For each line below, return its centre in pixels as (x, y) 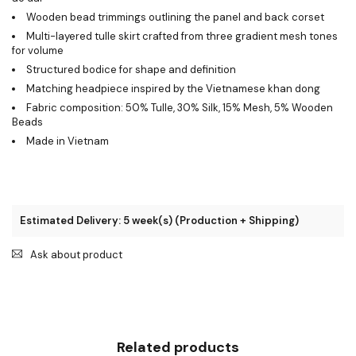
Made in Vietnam (68, 141)
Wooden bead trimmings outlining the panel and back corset (175, 17)
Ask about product (76, 254)
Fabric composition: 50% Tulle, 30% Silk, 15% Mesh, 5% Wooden (180, 107)
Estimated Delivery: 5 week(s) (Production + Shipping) (159, 220)
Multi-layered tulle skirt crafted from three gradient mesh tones (182, 36)
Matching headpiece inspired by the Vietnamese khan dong (173, 88)
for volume (38, 50)
